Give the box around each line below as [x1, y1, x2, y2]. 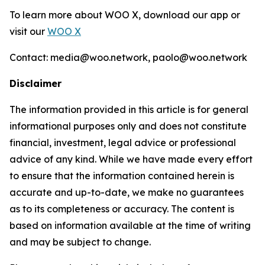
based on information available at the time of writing [9, 219, 251, 231]
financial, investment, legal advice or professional [9, 137, 236, 148]
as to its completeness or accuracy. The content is [9, 203, 234, 215]
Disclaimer [9, 77, 62, 89]
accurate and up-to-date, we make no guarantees [9, 186, 244, 198]
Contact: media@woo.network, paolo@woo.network [9, 51, 247, 63]
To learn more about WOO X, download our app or [9, 9, 240, 21]
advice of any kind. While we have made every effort [9, 153, 253, 165]
